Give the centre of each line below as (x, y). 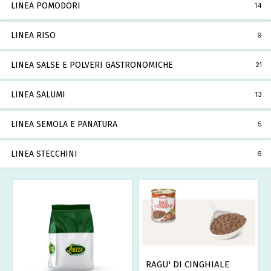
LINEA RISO (33, 36)
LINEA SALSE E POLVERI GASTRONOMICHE (92, 65)
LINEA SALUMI (38, 95)
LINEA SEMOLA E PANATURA (64, 125)
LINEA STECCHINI (44, 154)
